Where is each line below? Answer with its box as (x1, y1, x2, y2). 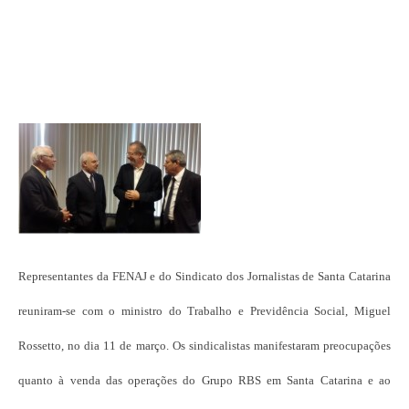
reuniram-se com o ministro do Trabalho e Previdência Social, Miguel (18, 303, 391, 318)
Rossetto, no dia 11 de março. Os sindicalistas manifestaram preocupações (18, 338, 391, 352)
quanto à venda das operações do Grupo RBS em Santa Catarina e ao (18, 372, 391, 387)
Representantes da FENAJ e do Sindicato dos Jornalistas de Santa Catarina (18, 268, 391, 283)
